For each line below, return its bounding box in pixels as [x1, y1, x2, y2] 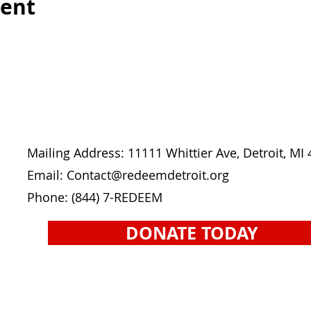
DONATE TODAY [126, 221, 259, 245]
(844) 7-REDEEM [72, 189, 163, 205]
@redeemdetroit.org [111, 167, 230, 183]
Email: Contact [27, 167, 112, 183]
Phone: [27, 189, 72, 205]
